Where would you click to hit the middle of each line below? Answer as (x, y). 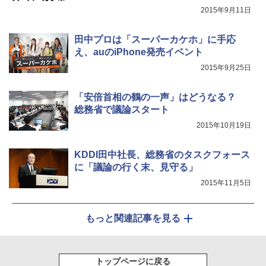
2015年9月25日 (226, 68)
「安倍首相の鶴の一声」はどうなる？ (160, 97)
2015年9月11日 (226, 10)
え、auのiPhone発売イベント (139, 52)
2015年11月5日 (226, 183)
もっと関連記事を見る (133, 218)
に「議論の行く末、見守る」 (136, 167)
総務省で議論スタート (122, 110)
